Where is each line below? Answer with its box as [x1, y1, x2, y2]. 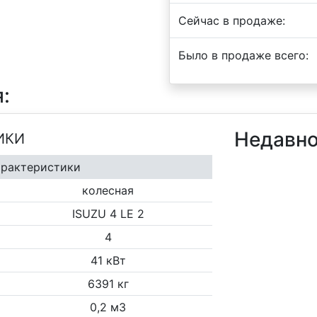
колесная [82, 183, 134, 197]
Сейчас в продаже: [178, 13, 285, 28]
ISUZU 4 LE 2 [71, 207, 144, 221]
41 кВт [90, 253, 126, 267]
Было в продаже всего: [178, 48, 309, 62]
